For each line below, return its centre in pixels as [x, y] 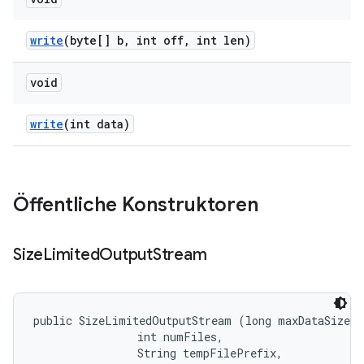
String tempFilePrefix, [161, 353]
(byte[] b [93, 40]
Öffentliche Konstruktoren [136, 205]
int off [157, 40]
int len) [221, 40]
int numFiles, [132, 337]
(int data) [97, 124]
